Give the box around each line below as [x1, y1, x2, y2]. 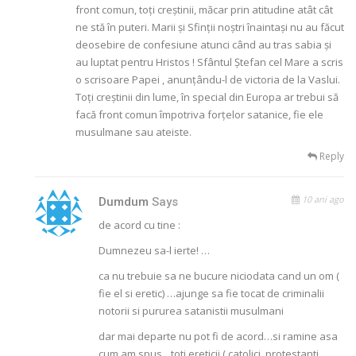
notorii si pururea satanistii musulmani [99, 304, 284, 319]
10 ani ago [300, 193, 344, 206]
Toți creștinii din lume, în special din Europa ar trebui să [75, 90, 339, 105]
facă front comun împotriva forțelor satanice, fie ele [75, 107, 323, 122]
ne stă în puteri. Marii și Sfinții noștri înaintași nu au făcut [75, 20, 344, 35]
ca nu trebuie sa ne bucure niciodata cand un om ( [99, 269, 340, 284]
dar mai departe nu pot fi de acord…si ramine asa [99, 329, 339, 344]
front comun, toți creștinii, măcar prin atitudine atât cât [75, 2, 333, 17]
